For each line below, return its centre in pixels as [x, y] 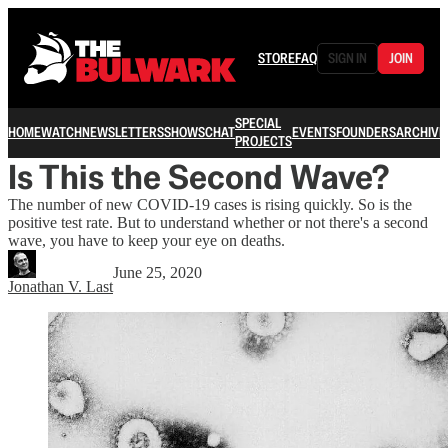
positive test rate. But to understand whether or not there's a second [218, 222]
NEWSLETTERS [123, 132]
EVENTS [314, 132]
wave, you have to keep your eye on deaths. [146, 240]
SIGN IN [347, 58]
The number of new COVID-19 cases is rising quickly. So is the [210, 204]
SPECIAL [258, 123]
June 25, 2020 [157, 272]
